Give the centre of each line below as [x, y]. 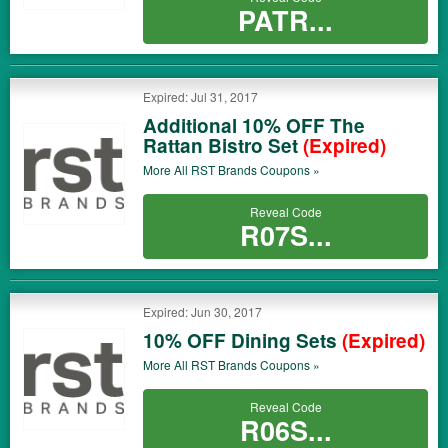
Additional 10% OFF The [254, 125]
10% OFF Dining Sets [242, 340]
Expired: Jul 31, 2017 [200, 96]
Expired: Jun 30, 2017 [202, 311]
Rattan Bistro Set [223, 145]
